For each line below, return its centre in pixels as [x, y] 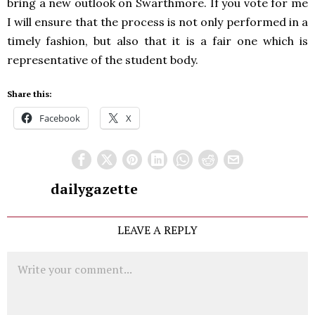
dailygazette [94, 189]
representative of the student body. [103, 60]
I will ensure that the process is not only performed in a [157, 22]
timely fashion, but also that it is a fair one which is [157, 41]
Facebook [60, 118]
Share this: [30, 94]
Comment [30, 259]
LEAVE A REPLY [157, 230]
